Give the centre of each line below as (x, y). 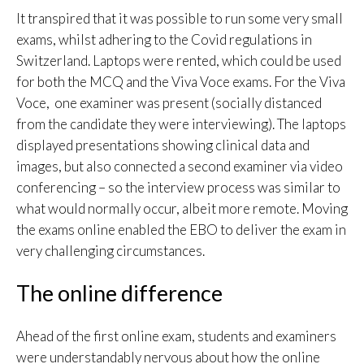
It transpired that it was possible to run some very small (180, 18)
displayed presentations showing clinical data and (163, 145)
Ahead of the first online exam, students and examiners (176, 336)
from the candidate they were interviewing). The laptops (181, 123)
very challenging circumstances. (110, 250)
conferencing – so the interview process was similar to (178, 187)
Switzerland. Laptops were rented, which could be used (179, 60)
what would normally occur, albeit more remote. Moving (182, 208)
